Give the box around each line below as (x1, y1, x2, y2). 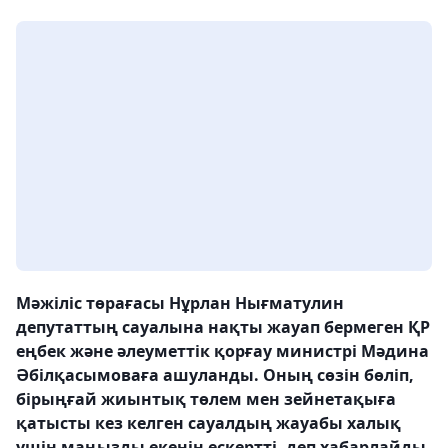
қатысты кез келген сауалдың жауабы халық (16, 412, 401, 435)
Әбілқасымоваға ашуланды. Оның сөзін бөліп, (16, 364, 414, 387)
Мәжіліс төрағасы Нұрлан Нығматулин (16, 292, 344, 315)
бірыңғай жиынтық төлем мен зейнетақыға (16, 388, 396, 411)
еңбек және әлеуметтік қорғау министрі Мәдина (16, 340, 429, 363)
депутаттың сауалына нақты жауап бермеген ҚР (16, 316, 430, 339)
